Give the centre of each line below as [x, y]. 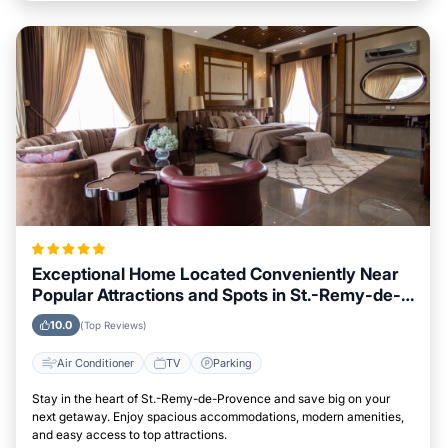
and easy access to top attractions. [129, 434]
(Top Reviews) [113, 325]
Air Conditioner [95, 362]
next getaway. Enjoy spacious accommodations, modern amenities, [218, 416]
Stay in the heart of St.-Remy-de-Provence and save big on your [211, 398]
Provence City [88, 316]
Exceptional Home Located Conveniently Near [215, 274]
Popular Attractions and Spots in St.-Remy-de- [216, 295]
